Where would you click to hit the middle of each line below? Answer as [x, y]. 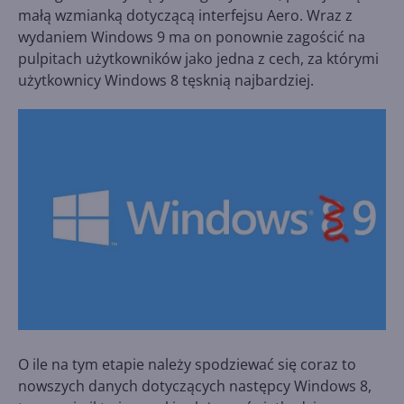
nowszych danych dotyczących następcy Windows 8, [195, 386]
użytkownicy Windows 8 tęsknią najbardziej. [166, 80]
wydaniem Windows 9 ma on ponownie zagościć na [192, 37]
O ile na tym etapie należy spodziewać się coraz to [187, 364]
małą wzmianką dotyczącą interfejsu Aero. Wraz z [185, 15]
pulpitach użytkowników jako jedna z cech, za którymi [198, 59]
